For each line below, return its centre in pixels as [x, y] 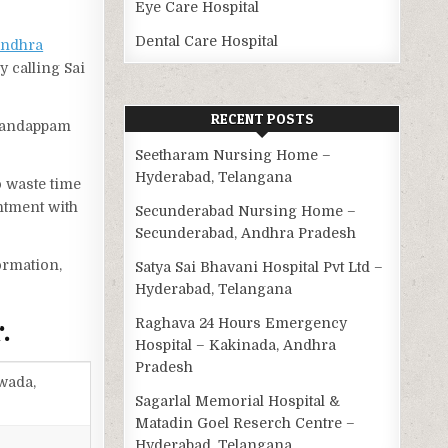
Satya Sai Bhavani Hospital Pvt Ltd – [259, 267]
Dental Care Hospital [207, 41]
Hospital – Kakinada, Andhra [236, 345]
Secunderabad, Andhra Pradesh [246, 233]
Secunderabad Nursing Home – [246, 211]
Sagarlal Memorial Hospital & [238, 401]
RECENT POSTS [262, 119]
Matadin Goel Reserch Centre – [245, 423]
